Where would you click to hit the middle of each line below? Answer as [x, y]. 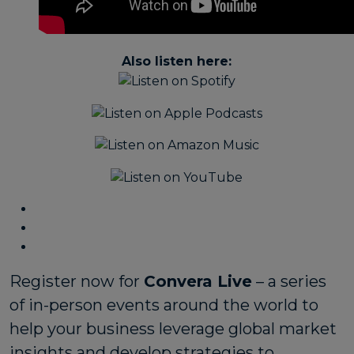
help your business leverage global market [173, 329]
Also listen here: [177, 61]
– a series [289, 282]
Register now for [77, 282]
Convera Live [198, 282]
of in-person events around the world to [164, 305]
